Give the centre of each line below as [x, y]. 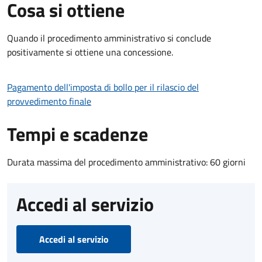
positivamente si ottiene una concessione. [90, 52]
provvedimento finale [49, 101]
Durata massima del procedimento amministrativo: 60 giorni [126, 162]
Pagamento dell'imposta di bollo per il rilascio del [103, 87]
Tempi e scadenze [77, 134]
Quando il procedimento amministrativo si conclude [109, 38]
